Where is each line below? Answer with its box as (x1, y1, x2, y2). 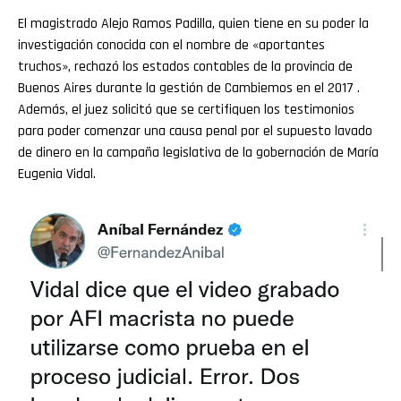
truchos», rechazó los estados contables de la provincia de (18, 56, 353, 76)
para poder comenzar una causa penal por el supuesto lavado (18, 121, 372, 141)
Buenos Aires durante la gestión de (18, 78, 221, 98)
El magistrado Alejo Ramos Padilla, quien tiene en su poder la (18, 13, 369, 33)
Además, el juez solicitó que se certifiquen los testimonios (18, 99, 354, 119)
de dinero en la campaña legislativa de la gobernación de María (18, 142, 379, 162)
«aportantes (252, 35, 325, 55)
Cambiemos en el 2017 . (225, 78, 360, 98)
